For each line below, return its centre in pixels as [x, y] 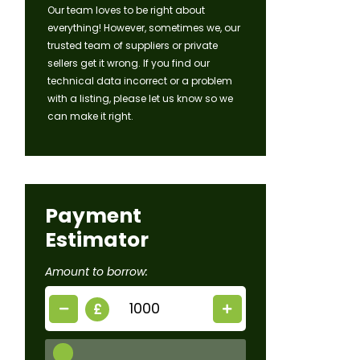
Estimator [97, 240]
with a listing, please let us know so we [140, 99]
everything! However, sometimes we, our [144, 28]
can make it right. [90, 117]
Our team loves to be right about [126, 10]
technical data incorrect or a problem [140, 81]
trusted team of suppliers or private [133, 46]
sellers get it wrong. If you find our [129, 63]
